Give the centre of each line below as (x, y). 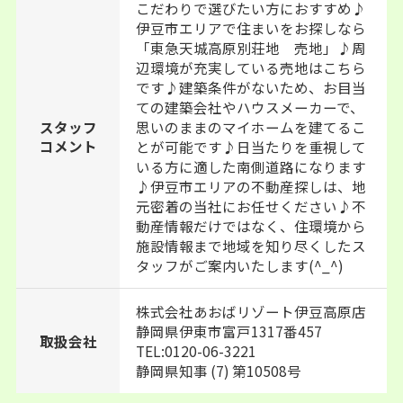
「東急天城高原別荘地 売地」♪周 (251, 47)
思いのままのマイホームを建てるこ (251, 126)
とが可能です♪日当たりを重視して (251, 146)
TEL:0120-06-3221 (197, 350)
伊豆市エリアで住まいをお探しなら (251, 27)
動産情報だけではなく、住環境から (251, 225)
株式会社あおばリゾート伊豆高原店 (251, 311)
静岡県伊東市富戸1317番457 (229, 331)
